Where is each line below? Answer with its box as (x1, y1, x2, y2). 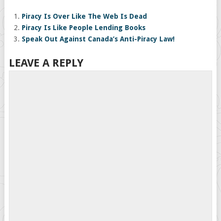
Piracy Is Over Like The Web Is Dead (22, 12, 147, 20)
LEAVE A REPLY (8, 56, 83, 69)
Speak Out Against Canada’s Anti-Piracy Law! (22, 35, 175, 43)
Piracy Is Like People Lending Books (22, 24, 146, 32)
